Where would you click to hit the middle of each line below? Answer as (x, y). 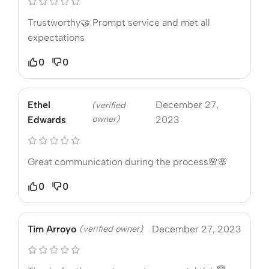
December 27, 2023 (197, 229)
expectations (56, 37)
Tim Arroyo (52, 229)
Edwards (47, 119)
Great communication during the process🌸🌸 (128, 162)
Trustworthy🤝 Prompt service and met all (119, 22)
